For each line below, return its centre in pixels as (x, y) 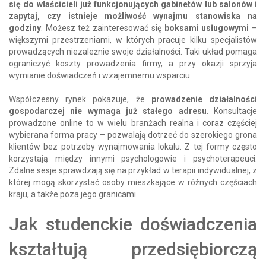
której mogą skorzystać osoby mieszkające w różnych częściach (133, 182)
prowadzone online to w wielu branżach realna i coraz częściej (133, 123)
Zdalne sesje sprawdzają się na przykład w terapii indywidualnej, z (133, 170)
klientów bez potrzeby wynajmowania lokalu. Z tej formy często (133, 146)
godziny (25, 28)
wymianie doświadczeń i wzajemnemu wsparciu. (100, 75)
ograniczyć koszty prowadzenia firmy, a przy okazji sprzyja (133, 63)
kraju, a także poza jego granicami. (73, 194)
